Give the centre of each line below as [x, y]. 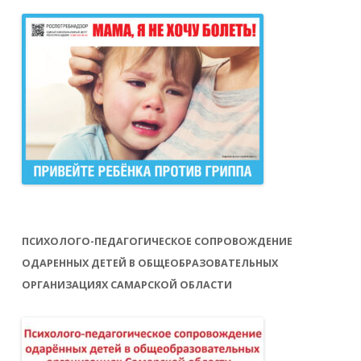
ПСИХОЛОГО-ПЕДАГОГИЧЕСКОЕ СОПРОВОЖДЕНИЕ [158, 241]
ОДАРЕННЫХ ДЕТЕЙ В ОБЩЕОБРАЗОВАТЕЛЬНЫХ [150, 263]
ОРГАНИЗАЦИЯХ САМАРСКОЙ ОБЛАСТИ [127, 284]
